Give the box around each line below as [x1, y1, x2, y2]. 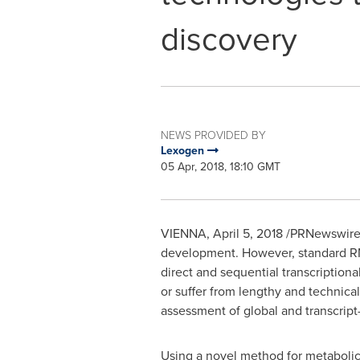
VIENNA [160, 224, 207, 243]
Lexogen [160, 142, 207, 159]
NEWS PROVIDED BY [160, 127, 266, 142]
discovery [160, 15, 297, 63]
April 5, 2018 [212, 224, 283, 243]
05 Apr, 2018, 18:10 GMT [160, 158, 280, 175]
